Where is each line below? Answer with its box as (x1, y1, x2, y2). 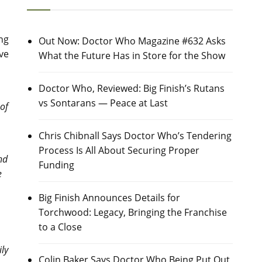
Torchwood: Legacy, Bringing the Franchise (38, 206, 227, 219)
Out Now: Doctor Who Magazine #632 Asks (38, 35, 226, 47)
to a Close (38, 220, 82, 233)
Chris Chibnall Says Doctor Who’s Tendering (38, 129, 232, 142)
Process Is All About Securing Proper (38, 144, 199, 157)
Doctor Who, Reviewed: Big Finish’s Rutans (38, 82, 225, 95)
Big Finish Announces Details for (38, 191, 180, 204)
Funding (38, 158, 74, 171)
